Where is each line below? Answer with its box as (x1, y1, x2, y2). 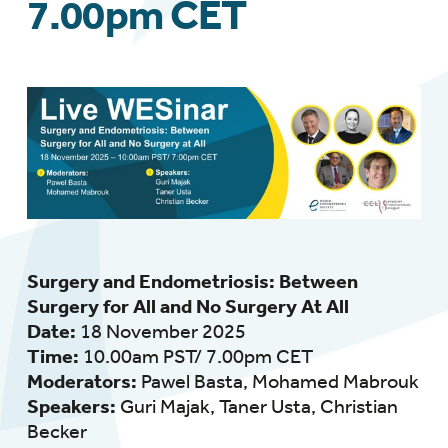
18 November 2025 (79, 319, 246, 343)
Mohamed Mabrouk (251, 369, 419, 393)
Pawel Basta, (140, 369, 252, 393)
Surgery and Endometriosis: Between (26, 269, 358, 293)
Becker (26, 419, 87, 443)
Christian (319, 394, 398, 418)
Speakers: (26, 394, 116, 418)
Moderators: (26, 369, 141, 393)
